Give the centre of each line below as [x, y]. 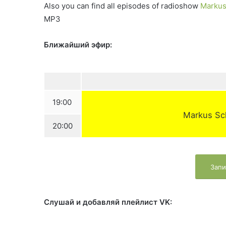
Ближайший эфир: [78, 45]
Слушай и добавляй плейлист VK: [108, 202]
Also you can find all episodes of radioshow [122, 6]
